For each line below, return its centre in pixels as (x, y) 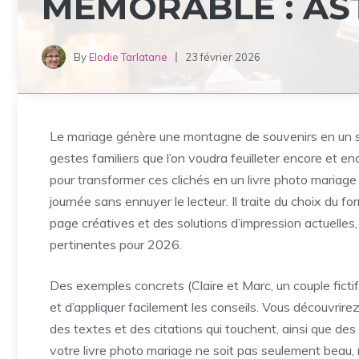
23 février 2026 (223, 56)
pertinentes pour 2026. (116, 244)
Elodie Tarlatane (128, 56)
